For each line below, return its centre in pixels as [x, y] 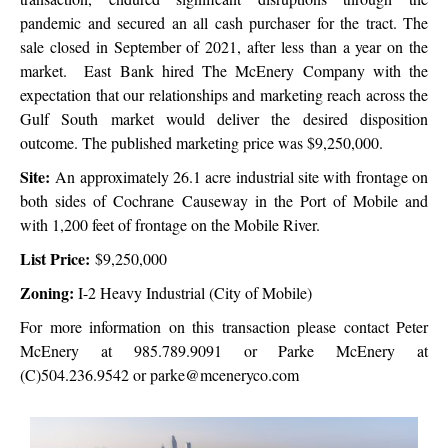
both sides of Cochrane [101, 201]
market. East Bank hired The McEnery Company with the [224, 71]
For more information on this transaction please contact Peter [224, 327]
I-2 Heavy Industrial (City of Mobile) [193, 293]
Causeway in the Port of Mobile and [305, 201]
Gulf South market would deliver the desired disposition [224, 119]
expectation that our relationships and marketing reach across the [224, 95]
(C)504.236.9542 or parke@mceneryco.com [159, 375]
